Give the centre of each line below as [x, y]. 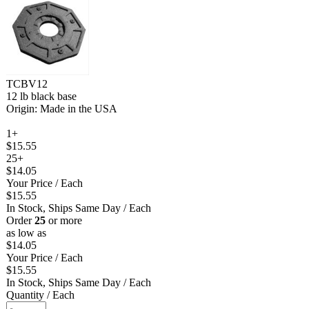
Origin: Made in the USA [62, 108]
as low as [26, 232]
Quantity [25, 295]
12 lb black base [41, 96]
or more [64, 220]
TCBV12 [27, 83]
